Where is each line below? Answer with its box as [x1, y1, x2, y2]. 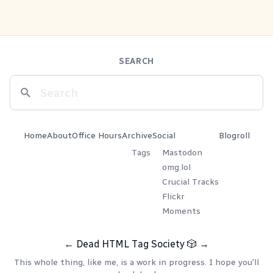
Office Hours [71, 130, 122, 141]
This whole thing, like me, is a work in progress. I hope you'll [14, 257, 259, 268]
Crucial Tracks [161, 177, 219, 187]
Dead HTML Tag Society [76, 238, 185, 250]
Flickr [161, 191, 185, 202]
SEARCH [118, 56, 155, 67]
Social [152, 130, 175, 141]
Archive [121, 130, 152, 141]
